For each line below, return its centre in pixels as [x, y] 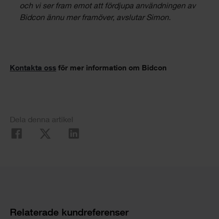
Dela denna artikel [42, 121]
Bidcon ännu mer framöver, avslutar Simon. [95, 19]
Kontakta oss [33, 69]
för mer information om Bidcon [112, 69]
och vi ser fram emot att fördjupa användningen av [108, 7]
